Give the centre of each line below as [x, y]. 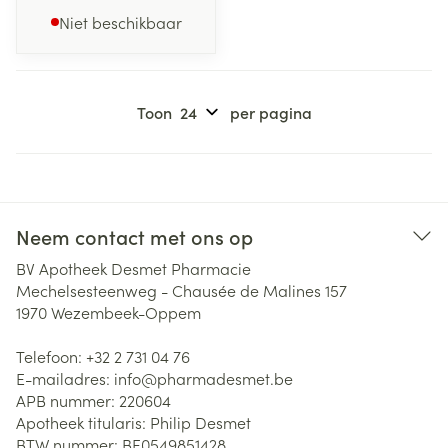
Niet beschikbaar [120, 22]
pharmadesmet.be [225, 378]
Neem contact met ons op [134, 236]
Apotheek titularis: [83, 422]
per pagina [270, 112]
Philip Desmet [200, 422]
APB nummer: [67, 400]
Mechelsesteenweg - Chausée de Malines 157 [181, 290]
